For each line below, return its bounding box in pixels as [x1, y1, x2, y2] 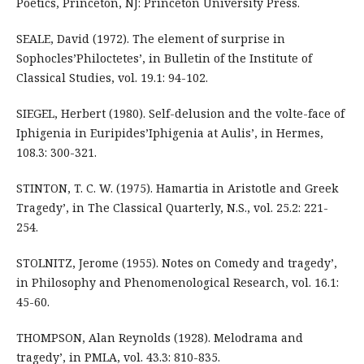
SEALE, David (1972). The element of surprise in [15, 30, 285, 46]
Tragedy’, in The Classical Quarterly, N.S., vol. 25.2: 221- [15, 199, 328, 215]
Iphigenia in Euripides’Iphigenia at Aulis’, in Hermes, [15, 124, 323, 141]
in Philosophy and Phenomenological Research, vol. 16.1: [15, 274, 339, 290]
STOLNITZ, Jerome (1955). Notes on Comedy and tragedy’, [15, 254, 337, 271]
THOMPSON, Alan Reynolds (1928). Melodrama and [15, 329, 303, 345]
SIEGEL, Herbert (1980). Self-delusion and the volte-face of [15, 105, 344, 121]
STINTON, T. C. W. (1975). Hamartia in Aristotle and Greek [15, 180, 338, 196]
